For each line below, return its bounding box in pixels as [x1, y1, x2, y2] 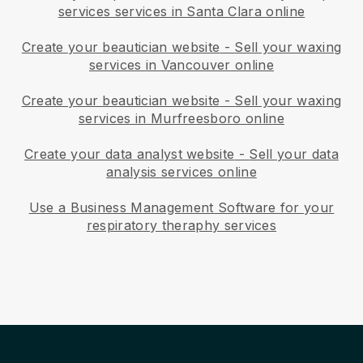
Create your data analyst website [24, 145, 235, 162]
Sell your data [249, 145, 339, 162]
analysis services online [106, 163, 257, 180]
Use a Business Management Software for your [28, 199, 335, 216]
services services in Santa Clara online [58, 2, 305, 19]
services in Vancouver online [89, 56, 274, 73]
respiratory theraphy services [86, 216, 277, 233]
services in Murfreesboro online [79, 109, 284, 126]
